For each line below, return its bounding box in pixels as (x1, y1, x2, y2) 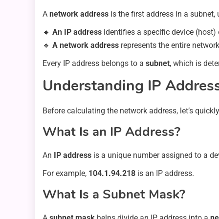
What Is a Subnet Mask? (43, 185, 185, 203)
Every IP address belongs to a (43, 58, 146, 68)
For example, (43, 168, 88, 178)
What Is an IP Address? (43, 123, 180, 140)
